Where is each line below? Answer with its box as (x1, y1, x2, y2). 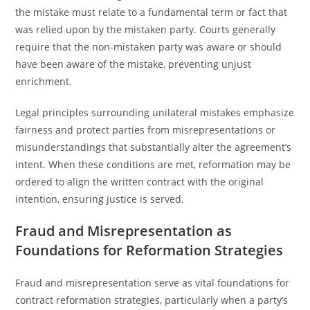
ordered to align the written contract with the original (15, 175, 264, 188)
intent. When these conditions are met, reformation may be (15, 158, 291, 171)
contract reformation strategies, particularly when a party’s (15, 293, 289, 307)
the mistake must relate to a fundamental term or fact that (15, 6, 288, 19)
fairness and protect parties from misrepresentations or (15, 123, 276, 136)
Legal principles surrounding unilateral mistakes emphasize (15, 106, 295, 119)
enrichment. (15, 75, 73, 88)
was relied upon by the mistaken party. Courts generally (15, 23, 276, 36)
